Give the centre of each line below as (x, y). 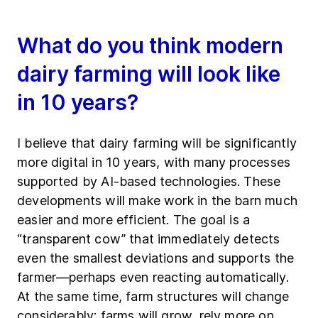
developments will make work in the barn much (157, 201)
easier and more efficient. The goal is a (134, 220)
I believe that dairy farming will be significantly (157, 143)
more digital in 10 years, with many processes (154, 163)
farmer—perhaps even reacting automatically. (153, 278)
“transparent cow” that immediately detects (149, 239)
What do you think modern (150, 46)
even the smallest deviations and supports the (156, 258)
